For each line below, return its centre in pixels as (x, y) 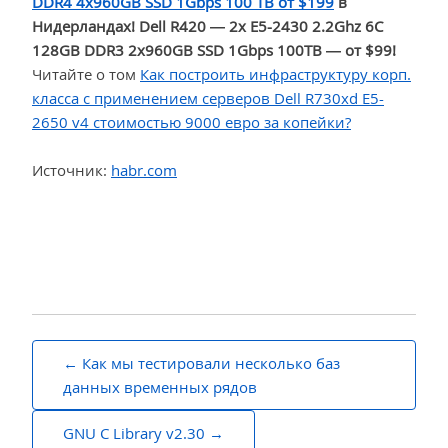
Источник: (71, 170)
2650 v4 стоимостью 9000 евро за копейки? (191, 122)
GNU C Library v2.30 (134, 432)
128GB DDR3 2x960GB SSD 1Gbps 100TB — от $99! (214, 50)
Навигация (92, 356)
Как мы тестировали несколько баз (211, 362)
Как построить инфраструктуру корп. (275, 74)
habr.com (144, 170)
